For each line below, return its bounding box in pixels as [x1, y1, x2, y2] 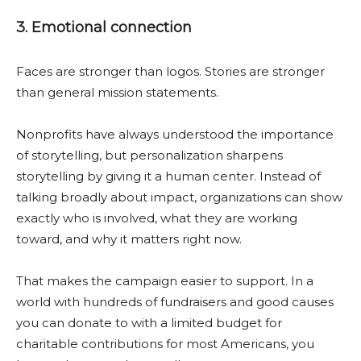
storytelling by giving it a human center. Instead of [16, 168, 321, 184]
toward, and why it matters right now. [16, 231, 242, 247]
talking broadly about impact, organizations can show [16, 189, 342, 205]
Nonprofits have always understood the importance [16, 127, 334, 142]
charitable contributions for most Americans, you [16, 336, 314, 351]
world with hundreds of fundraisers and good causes [16, 294, 334, 309]
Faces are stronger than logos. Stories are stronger [16, 64, 325, 79]
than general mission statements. [16, 85, 218, 100]
